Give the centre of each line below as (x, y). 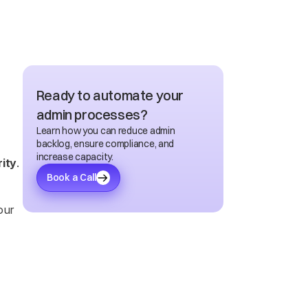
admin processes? (92, 114)
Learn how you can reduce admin (106, 131)
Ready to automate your (110, 95)
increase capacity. (75, 157)
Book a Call (71, 177)
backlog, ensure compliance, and (105, 144)
